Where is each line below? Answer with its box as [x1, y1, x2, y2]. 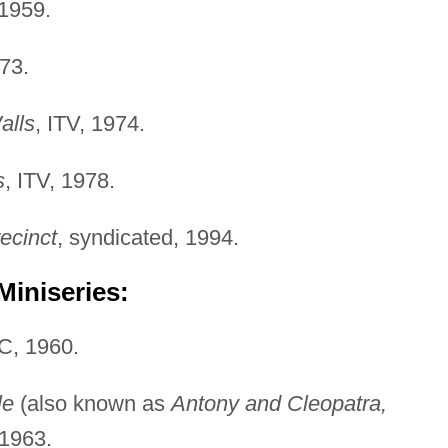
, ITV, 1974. [34, 110, 145, 136]
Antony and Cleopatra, [170, 390, 387, 416]
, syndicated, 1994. [56, 224, 239, 250]
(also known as [13, 390, 171, 416]
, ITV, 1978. [4, 167, 115, 193]
